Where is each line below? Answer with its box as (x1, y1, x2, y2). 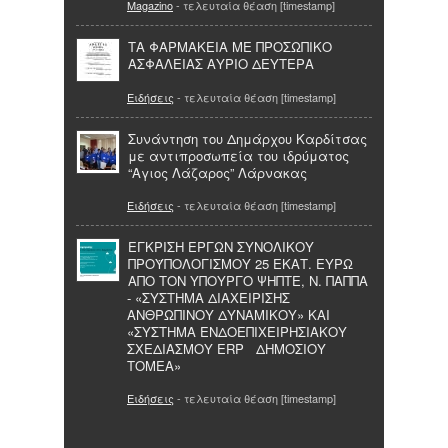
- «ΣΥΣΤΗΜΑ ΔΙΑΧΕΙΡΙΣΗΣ (127, 287, 290, 307)
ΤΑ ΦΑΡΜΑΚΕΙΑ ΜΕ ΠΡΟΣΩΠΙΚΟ (128, 37, 332, 57)
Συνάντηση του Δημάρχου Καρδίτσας (128, 128, 367, 148)
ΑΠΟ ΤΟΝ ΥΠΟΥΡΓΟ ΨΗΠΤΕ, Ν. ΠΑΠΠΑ (128, 270, 368, 290)
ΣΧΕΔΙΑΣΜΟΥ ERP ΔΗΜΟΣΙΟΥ (127, 338, 326, 358)
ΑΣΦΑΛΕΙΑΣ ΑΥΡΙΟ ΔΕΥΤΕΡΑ (128, 54, 314, 74)
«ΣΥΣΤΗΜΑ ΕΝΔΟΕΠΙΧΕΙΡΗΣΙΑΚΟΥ (127, 321, 347, 341)
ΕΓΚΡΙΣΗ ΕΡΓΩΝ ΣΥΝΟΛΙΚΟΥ (128, 236, 314, 256)
